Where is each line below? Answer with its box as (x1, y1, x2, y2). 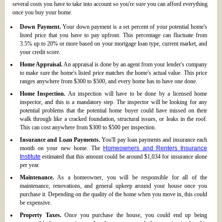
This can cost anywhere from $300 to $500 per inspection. (20, 124, 156, 131)
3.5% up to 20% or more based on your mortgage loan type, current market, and (20, 40, 207, 48)
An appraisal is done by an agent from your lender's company (62, 61, 207, 68)
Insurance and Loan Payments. (20, 136, 100, 144)
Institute (20, 153, 41, 161)
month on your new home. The (20, 145, 104, 152)
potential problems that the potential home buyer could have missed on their (20, 107, 207, 114)
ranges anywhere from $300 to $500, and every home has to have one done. (20, 78, 197, 85)
